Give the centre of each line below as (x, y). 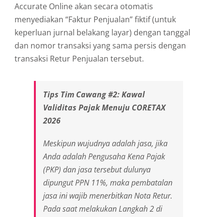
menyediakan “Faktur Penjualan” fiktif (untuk (95, 19)
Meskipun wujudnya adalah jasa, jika (105, 143)
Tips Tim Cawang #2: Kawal (94, 94)
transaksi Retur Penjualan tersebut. (79, 58)
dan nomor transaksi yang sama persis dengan (100, 45)
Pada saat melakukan (81, 209)
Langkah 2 (136, 209)
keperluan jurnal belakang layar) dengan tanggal (102, 32)
